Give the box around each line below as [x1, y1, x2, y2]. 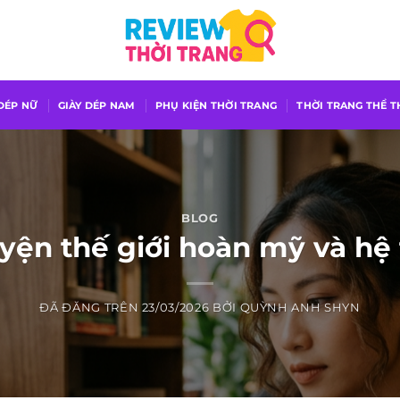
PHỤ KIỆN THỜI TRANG [154, 98, 278, 112]
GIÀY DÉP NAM [57, 98, 136, 112]
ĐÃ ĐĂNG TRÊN [39, 301, 142, 315]
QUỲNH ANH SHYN [239, 301, 361, 315]
